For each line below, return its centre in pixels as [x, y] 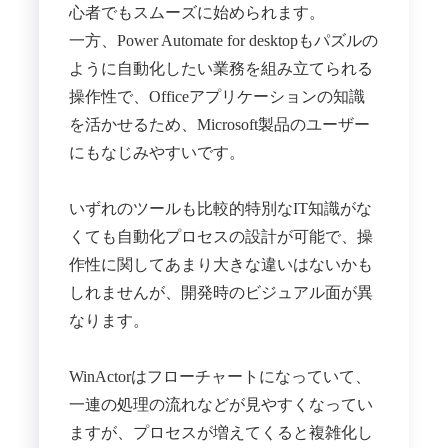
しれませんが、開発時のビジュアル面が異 [220, 292]
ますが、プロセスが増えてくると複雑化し [220, 432]
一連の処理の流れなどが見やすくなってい [220, 404]
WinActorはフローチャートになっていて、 [219, 376]
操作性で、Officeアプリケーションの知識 [216, 96]
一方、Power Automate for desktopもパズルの [223, 40]
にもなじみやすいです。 [156, 152]
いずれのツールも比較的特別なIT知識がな [220, 208]
